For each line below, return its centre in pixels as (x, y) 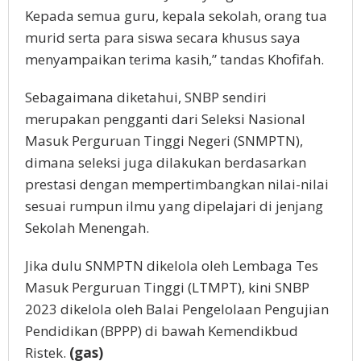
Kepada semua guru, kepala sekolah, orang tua (176, 15)
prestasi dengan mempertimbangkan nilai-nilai (177, 184)
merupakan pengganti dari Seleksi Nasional (165, 118)
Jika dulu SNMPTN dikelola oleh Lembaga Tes (172, 265)
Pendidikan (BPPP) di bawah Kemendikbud (162, 330)
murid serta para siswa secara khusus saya (163, 37)
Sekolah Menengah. (89, 227)
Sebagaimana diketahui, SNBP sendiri (146, 97)
